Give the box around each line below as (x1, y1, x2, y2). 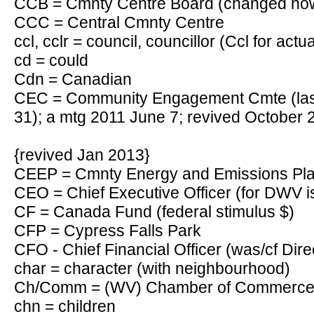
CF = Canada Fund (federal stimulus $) (14, 203, 294, 221)
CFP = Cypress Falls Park (14, 221, 201, 240)
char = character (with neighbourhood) (14, 259, 290, 278)
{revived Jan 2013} (14, 146, 150, 164)
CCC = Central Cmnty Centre (14, 13, 224, 32)
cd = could (14, 51, 88, 69)
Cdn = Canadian (14, 70, 132, 88)
